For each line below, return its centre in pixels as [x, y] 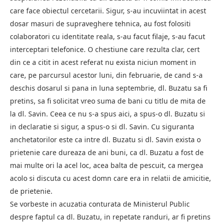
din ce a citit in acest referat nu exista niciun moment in [103, 62]
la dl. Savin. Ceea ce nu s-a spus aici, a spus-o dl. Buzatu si [108, 113]
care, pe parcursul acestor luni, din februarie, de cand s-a [106, 75]
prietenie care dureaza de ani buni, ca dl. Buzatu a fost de [107, 152]
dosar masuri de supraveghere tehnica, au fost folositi [100, 23]
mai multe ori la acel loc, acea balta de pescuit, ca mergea [107, 165]
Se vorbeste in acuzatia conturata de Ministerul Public [100, 204]
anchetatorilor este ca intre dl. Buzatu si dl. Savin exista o [105, 139]
